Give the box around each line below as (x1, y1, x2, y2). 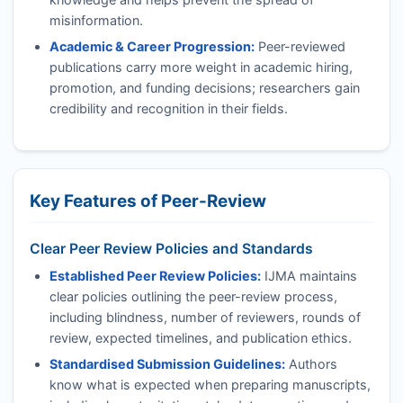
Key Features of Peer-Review (29, 191, 266, 212)
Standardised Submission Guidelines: (49, 355, 285, 372)
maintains (295, 268, 357, 284)
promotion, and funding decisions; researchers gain (49, 80, 360, 96)
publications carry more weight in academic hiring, (49, 59, 353, 76)
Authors (284, 355, 337, 372)
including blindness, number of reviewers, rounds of (49, 309, 361, 326)
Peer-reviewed (254, 39, 345, 55)
